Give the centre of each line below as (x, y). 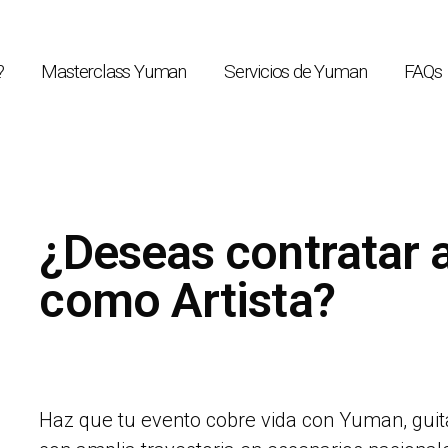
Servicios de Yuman (295, 71)
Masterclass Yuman (114, 71)
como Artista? (187, 300)
